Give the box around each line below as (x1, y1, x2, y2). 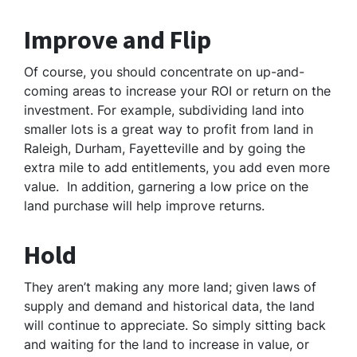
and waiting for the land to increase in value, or (24, 336, 309, 353)
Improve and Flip (24, 22, 211, 60)
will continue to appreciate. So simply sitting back (24, 317, 326, 334)
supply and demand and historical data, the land (24, 298, 315, 315)
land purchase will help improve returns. (24, 198, 265, 214)
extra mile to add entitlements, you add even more (24, 159, 330, 176)
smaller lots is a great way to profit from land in (24, 121, 313, 138)
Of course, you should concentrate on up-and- (24, 64, 304, 80)
